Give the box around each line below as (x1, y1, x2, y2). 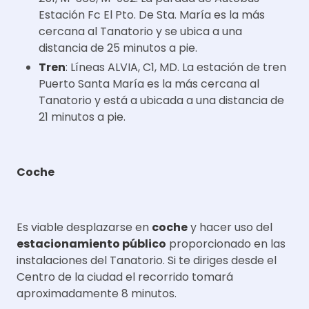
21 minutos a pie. (39, 108, 126, 125)
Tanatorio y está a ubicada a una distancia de (39, 92, 284, 108)
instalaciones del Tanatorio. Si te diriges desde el (17, 252, 277, 268)
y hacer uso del (188, 219, 272, 235)
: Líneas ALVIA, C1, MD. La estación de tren (66, 59, 286, 75)
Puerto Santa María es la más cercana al (39, 75, 259, 92)
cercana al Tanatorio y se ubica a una (39, 23, 242, 39)
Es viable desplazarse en (17, 219, 152, 235)
